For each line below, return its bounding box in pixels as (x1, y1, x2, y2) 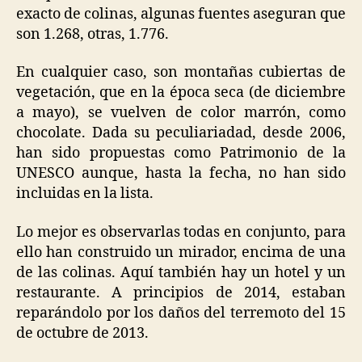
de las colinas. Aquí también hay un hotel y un (16, 263, 346, 282)
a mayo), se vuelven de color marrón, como (16, 103, 346, 123)
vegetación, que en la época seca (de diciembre (16, 83, 346, 103)
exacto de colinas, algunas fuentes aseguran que (16, 4, 346, 23)
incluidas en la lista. (16, 184, 154, 204)
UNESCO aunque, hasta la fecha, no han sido (16, 164, 346, 183)
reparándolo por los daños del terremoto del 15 (16, 303, 346, 322)
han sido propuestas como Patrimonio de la (16, 144, 346, 163)
